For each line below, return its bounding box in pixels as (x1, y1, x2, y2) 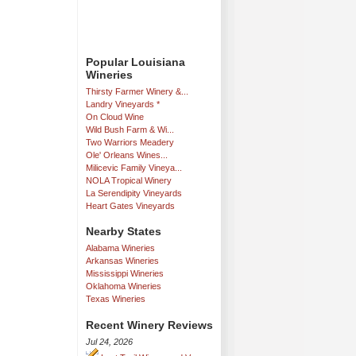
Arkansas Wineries (86, 256, 159, 265)
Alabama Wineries (86, 243, 155, 253)
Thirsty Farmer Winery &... (86, 86, 188, 96)
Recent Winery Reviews (86, 318, 213, 331)
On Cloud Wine (86, 111, 144, 122)
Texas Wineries (86, 294, 145, 304)
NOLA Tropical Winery (86, 175, 172, 185)
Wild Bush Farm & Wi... (86, 124, 174, 134)
